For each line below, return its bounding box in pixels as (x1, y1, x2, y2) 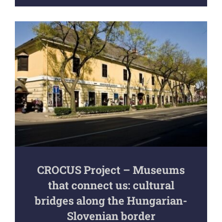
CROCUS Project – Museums (37, 162, 185, 177)
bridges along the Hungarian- (35, 193, 187, 208)
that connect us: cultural (48, 177, 174, 192)
